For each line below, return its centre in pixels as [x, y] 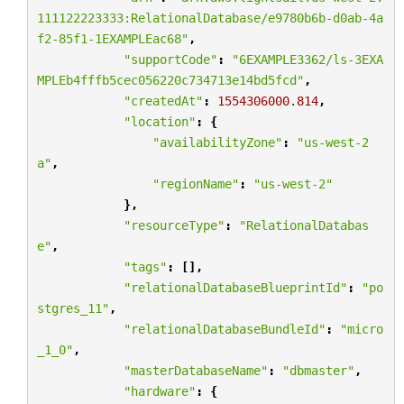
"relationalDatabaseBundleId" [224, 329]
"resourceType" [174, 225]
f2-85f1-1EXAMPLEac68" [112, 38]
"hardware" [159, 391]
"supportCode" [170, 59]
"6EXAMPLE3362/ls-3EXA [307, 59]
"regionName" [195, 184]
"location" [159, 121]
